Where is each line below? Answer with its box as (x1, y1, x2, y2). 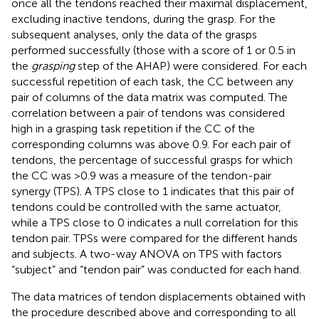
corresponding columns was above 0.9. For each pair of (11, 137, 291, 151)
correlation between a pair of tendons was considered (11, 105, 285, 120)
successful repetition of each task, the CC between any (11, 74, 293, 88)
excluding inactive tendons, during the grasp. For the (11, 11, 276, 26)
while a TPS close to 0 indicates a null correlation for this (11, 215, 298, 229)
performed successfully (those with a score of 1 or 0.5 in (11, 43, 296, 57)
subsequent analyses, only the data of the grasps (11, 27, 257, 41)
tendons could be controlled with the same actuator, (11, 199, 281, 214)
